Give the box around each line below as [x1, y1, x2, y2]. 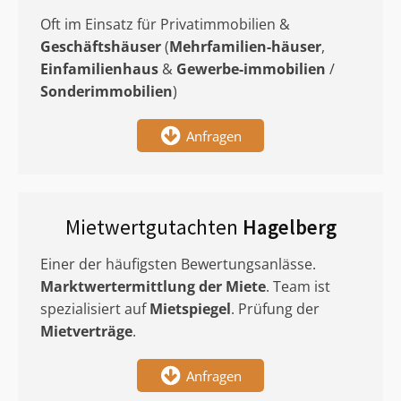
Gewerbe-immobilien [176, 59, 326, 79]
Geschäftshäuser [40, 37, 161, 56]
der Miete [199, 277, 266, 296]
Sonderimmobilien [40, 81, 173, 101]
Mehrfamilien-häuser [169, 37, 321, 56]
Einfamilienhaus [40, 59, 158, 79]
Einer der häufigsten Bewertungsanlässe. [40, 254, 316, 274]
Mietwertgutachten [64, 214, 243, 240]
